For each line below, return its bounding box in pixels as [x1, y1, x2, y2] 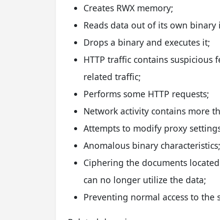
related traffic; [83, 70, 141, 82]
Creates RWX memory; [83, 1, 173, 14]
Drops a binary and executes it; [83, 36, 210, 48]
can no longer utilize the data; [83, 173, 206, 186]
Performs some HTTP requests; [83, 87, 209, 100]
